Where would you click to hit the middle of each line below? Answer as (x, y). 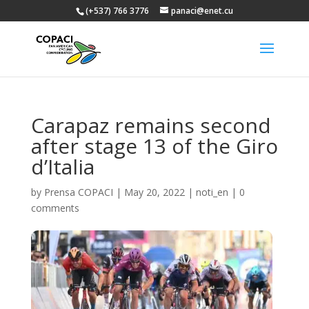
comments (55, 208)
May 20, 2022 (154, 192)
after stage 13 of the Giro (154, 146)
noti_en (212, 192)
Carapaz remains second (151, 125)
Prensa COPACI (78, 192)
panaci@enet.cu (202, 11)
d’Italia (62, 167)
